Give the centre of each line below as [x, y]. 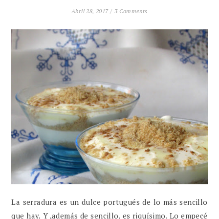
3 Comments [131, 11]
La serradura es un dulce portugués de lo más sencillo [109, 202]
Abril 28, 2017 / [92, 11]
